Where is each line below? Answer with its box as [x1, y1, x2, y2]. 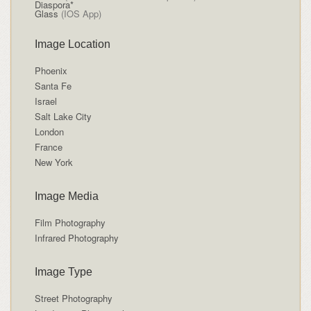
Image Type [34, 266, 92, 278]
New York [34, 155, 73, 169]
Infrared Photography [34, 231, 119, 245]
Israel [34, 94, 57, 108]
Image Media [34, 190, 99, 203]
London [34, 125, 64, 139]
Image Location [34, 38, 110, 51]
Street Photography [34, 292, 112, 305]
